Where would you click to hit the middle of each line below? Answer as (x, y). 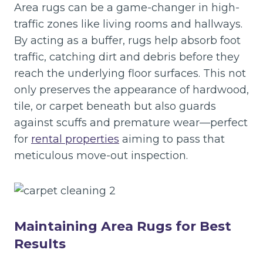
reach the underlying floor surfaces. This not (130, 73)
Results (40, 244)
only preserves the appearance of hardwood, (131, 90)
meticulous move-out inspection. (101, 156)
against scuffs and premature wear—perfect (131, 123)
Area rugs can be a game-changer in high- (127, 8)
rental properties (75, 139)
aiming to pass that (172, 139)
